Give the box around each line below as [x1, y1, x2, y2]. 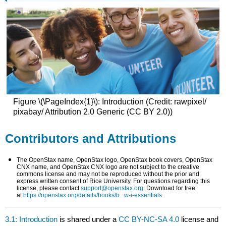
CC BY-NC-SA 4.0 [119, 214, 180, 223]
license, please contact [16, 185, 81, 192]
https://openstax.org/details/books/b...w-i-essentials [23, 192, 162, 199]
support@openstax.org [80, 185, 143, 192]
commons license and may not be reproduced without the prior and [16, 171, 199, 178]
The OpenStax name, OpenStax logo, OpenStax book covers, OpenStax [16, 156, 212, 164]
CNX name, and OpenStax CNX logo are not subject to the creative [16, 163, 199, 171]
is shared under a [58, 214, 119, 223]
